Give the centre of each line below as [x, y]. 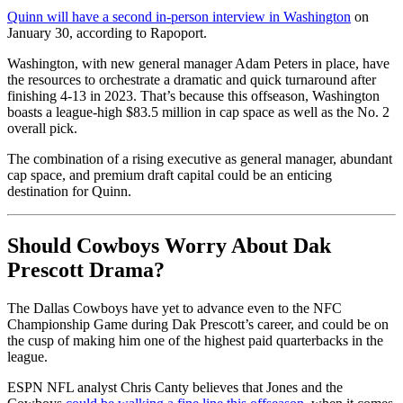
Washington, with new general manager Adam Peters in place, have [198, 64]
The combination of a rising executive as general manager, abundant [200, 159]
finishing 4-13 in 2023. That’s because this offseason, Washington [193, 96]
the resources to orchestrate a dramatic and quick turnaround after [192, 80]
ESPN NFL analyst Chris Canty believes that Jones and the [175, 387]
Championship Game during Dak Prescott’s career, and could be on [198, 324]
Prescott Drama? [86, 269]
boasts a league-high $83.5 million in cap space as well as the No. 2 [198, 112]
